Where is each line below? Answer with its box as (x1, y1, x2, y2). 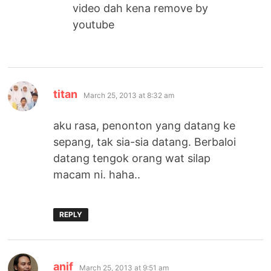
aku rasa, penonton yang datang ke (53, 119, 236, 132)
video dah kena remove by (73, 1, 209, 15)
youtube (73, 18, 115, 31)
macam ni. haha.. (53, 168, 141, 181)
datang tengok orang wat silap (53, 151, 211, 165)
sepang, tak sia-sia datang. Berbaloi (53, 135, 237, 148)
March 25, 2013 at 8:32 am (83, 90, 175, 100)
